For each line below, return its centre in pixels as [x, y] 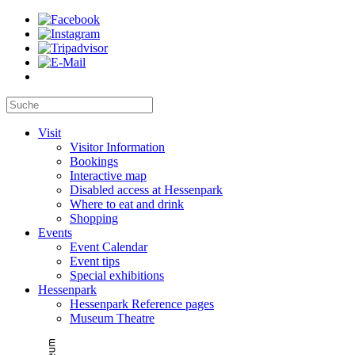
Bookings [94, 161]
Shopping [94, 218]
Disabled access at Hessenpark [146, 190]
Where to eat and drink [127, 204]
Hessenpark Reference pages [142, 304]
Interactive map [108, 176]
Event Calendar [109, 247]
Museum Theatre [112, 318]
